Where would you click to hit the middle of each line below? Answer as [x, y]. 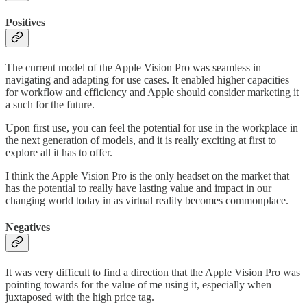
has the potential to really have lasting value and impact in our [138, 188]
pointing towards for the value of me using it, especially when [138, 285]
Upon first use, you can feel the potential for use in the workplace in [152, 127]
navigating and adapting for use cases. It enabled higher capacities [147, 79]
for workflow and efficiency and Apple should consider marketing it [152, 92]
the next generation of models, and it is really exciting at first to [141, 140]
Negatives [28, 228]
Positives [25, 22]
